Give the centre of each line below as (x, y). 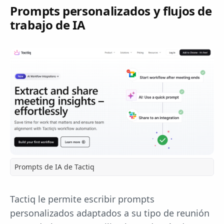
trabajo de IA (48, 24)
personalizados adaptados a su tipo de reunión (110, 213)
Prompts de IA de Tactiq (54, 166)
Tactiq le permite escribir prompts (82, 199)
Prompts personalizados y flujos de (111, 10)
